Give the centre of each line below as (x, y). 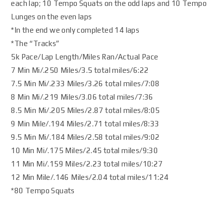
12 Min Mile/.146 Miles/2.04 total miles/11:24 (90, 177)
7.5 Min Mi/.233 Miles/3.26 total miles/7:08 (85, 83)
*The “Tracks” (35, 43)
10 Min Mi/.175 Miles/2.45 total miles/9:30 (85, 150)
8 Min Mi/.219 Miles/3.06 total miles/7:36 (82, 97)
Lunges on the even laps (52, 17)
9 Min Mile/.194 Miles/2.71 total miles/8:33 (85, 124)
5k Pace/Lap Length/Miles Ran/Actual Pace (85, 57)
